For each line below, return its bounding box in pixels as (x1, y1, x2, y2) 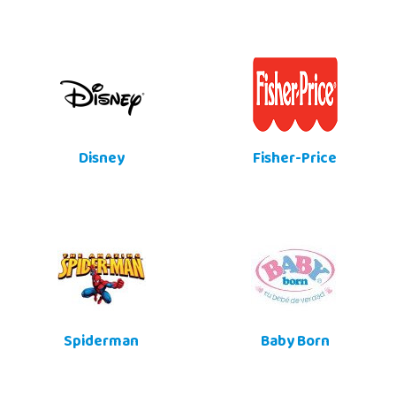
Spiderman (64, 328, 139, 359)
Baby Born (260, 328, 330, 359)
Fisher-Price (253, 145, 337, 176)
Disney (78, 145, 125, 176)
